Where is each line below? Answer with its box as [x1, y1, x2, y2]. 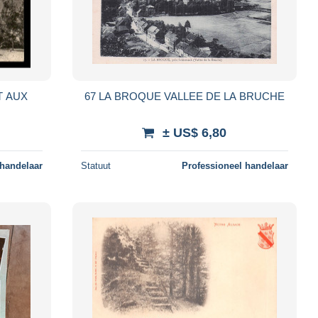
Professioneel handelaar [181, 160, 288, 171]
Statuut [80, 160, 111, 171]
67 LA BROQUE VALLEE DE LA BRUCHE [84, 89, 285, 102]
